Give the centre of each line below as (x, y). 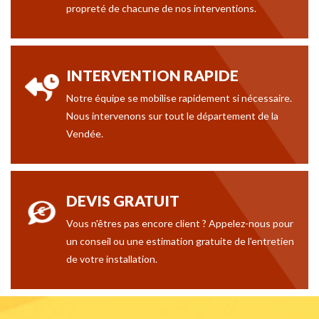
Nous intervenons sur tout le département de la (172, 116)
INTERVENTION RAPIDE (152, 75)
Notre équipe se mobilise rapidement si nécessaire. (179, 98)
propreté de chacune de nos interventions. (161, 8)
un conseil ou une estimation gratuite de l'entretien (180, 241)
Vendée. (85, 134)
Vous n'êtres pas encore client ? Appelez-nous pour (180, 223)
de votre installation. (112, 259)
